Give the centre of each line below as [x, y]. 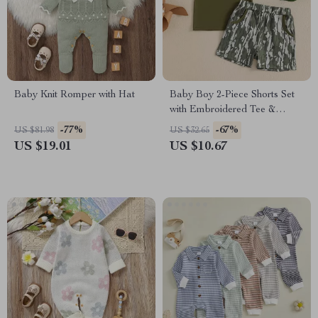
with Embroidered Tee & [223, 110]
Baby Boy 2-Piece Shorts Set [232, 95]
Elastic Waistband [209, 125]
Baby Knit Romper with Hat [75, 95]
